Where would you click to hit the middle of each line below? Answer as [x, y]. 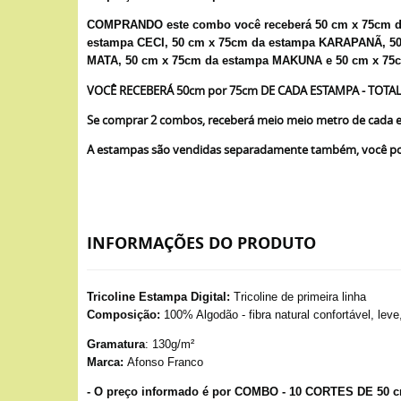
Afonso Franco [163, 362]
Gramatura [116, 344]
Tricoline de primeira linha [298, 297]
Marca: [105, 362]
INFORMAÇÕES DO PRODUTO [201, 243]
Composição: [124, 315]
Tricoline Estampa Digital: [158, 297]
